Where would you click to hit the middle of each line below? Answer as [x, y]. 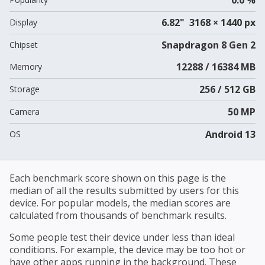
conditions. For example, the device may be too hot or [127, 249]
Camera [25, 111]
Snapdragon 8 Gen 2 [208, 45]
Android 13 [230, 134]
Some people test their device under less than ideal [122, 237]
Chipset [24, 44]
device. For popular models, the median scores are [120, 203]
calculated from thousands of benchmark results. [118, 215]
